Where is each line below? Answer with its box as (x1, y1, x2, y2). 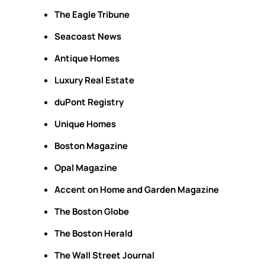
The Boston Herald (54, 227, 132, 240)
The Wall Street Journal (54, 249, 154, 261)
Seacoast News (54, 30, 121, 43)
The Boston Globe (54, 205, 129, 218)
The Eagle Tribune (54, 8, 130, 21)
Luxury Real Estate (54, 74, 134, 86)
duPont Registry (54, 96, 124, 108)
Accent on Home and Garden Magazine (54, 183, 219, 196)
